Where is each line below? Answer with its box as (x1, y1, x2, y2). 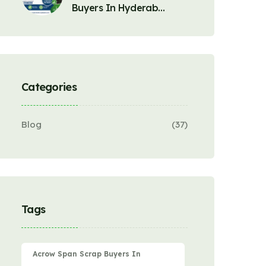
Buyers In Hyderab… (72, 2, 165, 14)
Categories (21, 80, 77, 94)
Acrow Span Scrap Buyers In (33, 249, 141, 258)
